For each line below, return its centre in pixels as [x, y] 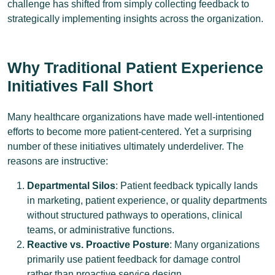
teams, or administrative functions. [101, 230]
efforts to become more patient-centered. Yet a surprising [130, 132]
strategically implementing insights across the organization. [135, 19]
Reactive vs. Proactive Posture [98, 245]
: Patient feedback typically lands [187, 186]
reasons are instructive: [58, 161]
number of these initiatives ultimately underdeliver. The [126, 146]
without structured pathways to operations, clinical [135, 215]
